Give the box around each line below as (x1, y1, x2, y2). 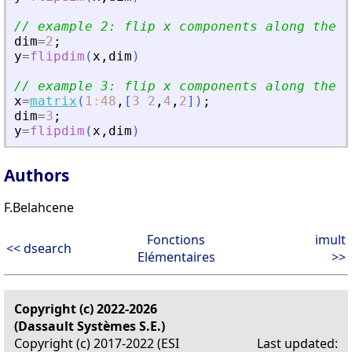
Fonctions (147, 230, 205, 248)
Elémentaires (137, 247, 215, 266)
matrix (30, 93, 77, 109)
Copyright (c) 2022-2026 (14, 299, 157, 317)
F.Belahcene (4, 198, 74, 216)
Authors (4, 163, 69, 186)
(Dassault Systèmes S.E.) (14, 317, 165, 335)
